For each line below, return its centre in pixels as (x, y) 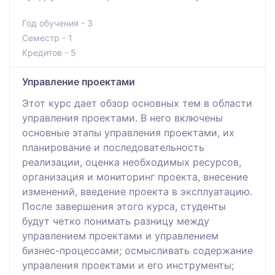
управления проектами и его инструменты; (128, 265)
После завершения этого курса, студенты (124, 206)
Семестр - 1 (47, 37)
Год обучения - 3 (57, 23)
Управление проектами (79, 81)
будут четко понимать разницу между (116, 221)
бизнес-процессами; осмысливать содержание (137, 250)
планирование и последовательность (113, 147)
